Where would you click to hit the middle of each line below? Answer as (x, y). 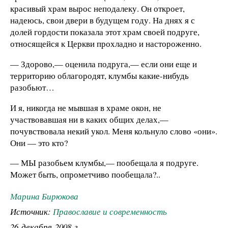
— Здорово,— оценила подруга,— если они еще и (104, 64)
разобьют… (32, 87)
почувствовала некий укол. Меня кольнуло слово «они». (114, 131)
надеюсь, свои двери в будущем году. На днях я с (103, 20)
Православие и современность (110, 212)
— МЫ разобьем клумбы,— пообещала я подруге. (104, 163)
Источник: (32, 212)
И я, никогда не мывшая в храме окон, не (86, 107)
